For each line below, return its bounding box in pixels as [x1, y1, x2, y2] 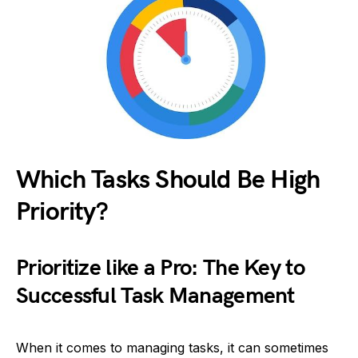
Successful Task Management [16, 283, 295, 309]
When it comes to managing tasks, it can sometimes [16, 340, 328, 356]
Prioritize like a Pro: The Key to [16, 255, 304, 281]
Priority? [16, 197, 108, 228]
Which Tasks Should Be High [16, 165, 320, 196]
